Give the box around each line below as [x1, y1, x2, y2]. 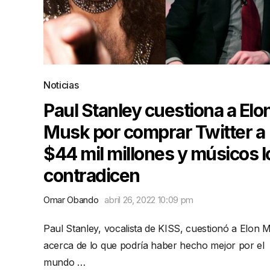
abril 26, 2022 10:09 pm [104, 194, 194, 206]
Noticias [43, 79, 79, 91]
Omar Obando [43, 194, 99, 206]
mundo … [43, 256, 86, 268]
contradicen [43, 165, 140, 186]
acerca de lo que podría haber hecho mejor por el [43, 239, 265, 251]
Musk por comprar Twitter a [43, 121, 265, 143]
